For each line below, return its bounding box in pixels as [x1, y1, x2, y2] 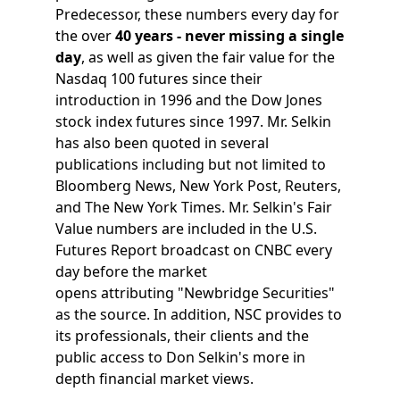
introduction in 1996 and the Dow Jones [55, 89, 323, 110]
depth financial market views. [55, 368, 254, 388]
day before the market [55, 261, 208, 281]
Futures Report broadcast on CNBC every [55, 239, 333, 260]
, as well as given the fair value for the [81, 46, 336, 67]
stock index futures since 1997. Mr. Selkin [55, 111, 332, 131]
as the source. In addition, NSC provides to [55, 304, 343, 324]
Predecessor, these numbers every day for [55, 4, 340, 24]
